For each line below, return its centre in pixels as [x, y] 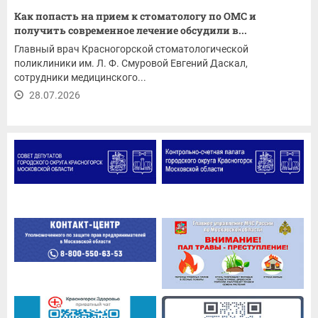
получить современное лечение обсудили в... [131, 30]
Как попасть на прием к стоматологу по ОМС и [135, 16]
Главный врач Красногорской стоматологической [131, 49]
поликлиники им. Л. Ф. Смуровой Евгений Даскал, [131, 63]
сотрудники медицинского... [80, 77]
